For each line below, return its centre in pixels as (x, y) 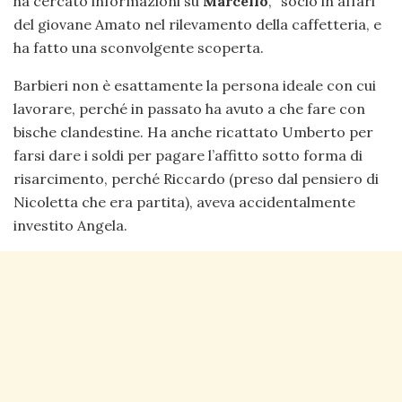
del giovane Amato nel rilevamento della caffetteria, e (197, 24)
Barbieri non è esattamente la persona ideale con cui (195, 85)
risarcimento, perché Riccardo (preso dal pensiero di (196, 178)
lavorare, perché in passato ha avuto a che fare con (189, 108)
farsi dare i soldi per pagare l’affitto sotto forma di (188, 155)
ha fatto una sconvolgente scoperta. (139, 47)
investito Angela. (70, 225)
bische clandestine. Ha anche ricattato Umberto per (193, 131)
